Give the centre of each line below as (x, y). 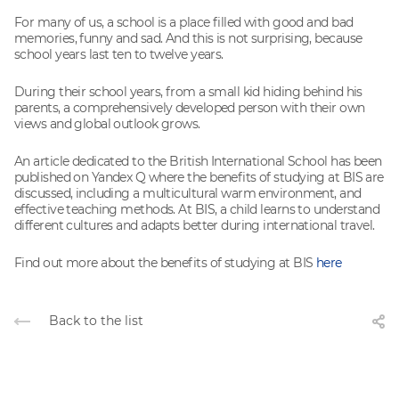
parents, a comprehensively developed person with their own (190, 107)
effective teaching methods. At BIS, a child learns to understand (197, 209)
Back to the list (96, 320)
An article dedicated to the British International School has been (198, 161)
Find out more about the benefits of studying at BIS (165, 262)
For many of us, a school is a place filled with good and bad (184, 22)
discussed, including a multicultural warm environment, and (188, 193)
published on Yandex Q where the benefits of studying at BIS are (199, 177)
